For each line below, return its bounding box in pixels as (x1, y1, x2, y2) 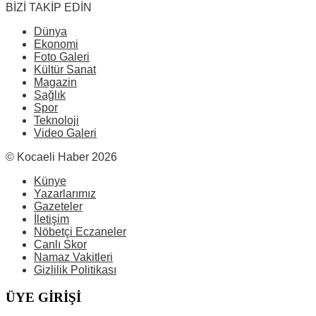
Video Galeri (34, 127, 97, 140)
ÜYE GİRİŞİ (6, 290, 81, 305)
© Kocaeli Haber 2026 (6, 151, 117, 164)
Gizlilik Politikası (34, 264, 116, 276)
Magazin (34, 76, 77, 89)
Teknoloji (34, 114, 79, 127)
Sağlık (34, 89, 66, 102)
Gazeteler (34, 200, 83, 213)
